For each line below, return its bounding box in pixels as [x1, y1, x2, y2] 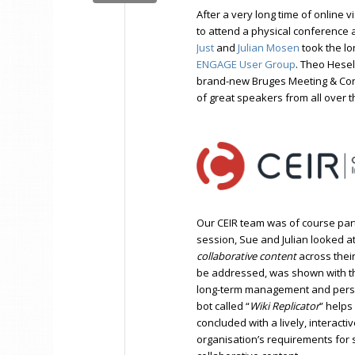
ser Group [246, 57, 296, 72]
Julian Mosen [238, 40, 300, 55]
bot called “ [197, 299, 250, 314]
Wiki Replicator [250, 299, 320, 314]
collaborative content [197, 249, 297, 264]
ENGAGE [197, 57, 240, 72]
